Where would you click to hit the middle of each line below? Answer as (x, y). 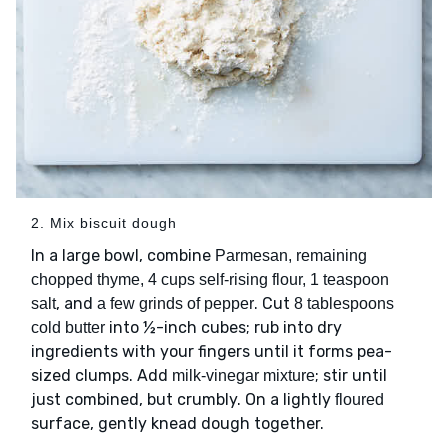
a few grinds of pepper (175, 304)
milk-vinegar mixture (243, 376)
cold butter (68, 328)
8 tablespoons (344, 304)
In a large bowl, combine (123, 256)
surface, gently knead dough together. (177, 424)
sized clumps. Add (101, 376)
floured (359, 400)
